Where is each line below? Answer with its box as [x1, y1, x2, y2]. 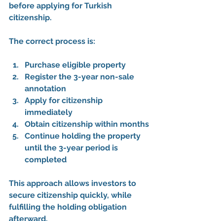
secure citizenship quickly [9, 190, 107, 200]
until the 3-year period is [25, 143, 120, 152]
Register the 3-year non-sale [25, 72, 136, 81]
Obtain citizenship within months [25, 119, 149, 129]
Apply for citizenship [25, 95, 105, 105]
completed [25, 154, 67, 164]
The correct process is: [9, 36, 95, 46]
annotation [25, 83, 66, 93]
